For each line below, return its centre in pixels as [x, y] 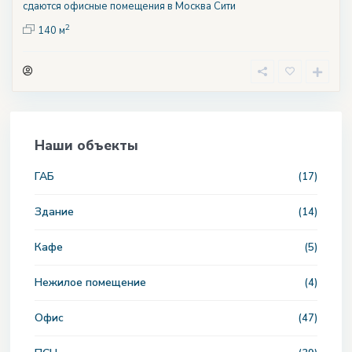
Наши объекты [86, 145]
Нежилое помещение [90, 282]
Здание [54, 211]
